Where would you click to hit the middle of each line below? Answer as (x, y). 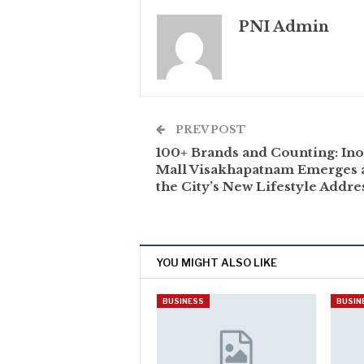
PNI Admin (284, 27)
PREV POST (210, 130)
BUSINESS (183, 301)
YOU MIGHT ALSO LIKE (217, 263)
